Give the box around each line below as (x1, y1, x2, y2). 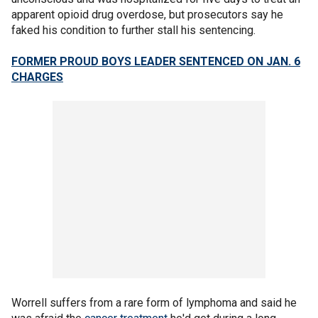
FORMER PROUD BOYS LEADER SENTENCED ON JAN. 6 (11, 55, 300, 68)
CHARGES (11, 70, 63, 84)
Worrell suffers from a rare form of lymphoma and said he (11, 296, 297, 309)
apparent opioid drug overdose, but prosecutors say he (11, 8, 283, 21)
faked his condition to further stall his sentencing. (11, 23, 256, 37)
